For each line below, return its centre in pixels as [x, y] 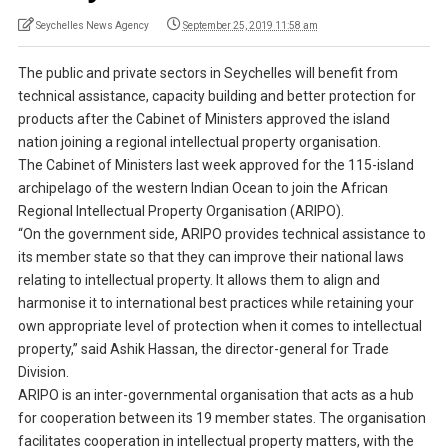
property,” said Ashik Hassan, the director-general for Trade [203, 349]
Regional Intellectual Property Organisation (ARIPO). [180, 211]
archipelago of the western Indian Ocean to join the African [202, 188]
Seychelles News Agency [92, 26]
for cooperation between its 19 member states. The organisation [221, 418]
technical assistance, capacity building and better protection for [216, 96]
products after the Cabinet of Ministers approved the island [203, 119]
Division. [43, 372]
